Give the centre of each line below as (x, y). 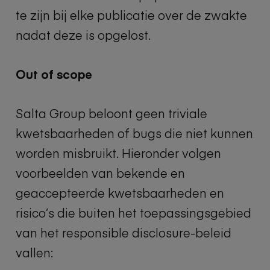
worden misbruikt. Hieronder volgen (118, 152)
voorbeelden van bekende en (100, 172)
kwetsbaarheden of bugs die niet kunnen (134, 133)
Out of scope (54, 74)
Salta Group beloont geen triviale (111, 113)
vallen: (34, 252)
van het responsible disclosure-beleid (124, 232)
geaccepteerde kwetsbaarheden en (120, 192)
